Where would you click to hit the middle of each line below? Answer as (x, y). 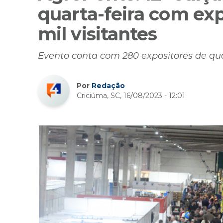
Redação (108, 86)
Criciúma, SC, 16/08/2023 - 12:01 (131, 96)
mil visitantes (98, 34)
